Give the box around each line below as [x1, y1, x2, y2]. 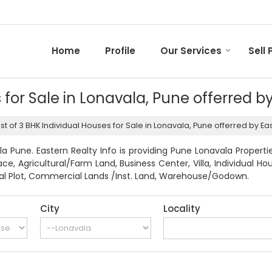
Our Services [160, 44, 222, 58]
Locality [163, 202, 201, 216]
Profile [105, 44, 135, 58]
